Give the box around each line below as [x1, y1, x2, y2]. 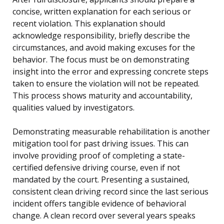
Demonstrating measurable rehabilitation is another [12, 126, 210, 137]
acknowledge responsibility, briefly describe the [12, 30, 190, 41]
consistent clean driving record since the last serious [12, 186, 208, 197]
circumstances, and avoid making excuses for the [12, 42, 195, 53]
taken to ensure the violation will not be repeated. [12, 78, 199, 89]
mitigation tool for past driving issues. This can [12, 138, 188, 149]
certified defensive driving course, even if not [12, 162, 180, 173]
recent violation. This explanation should [12, 18, 165, 29]
